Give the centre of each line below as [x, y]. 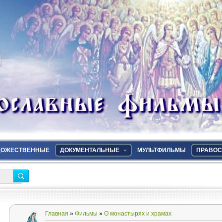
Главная [57, 214]
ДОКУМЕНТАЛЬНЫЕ [90, 150]
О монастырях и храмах [138, 214]
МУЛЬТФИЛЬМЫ [162, 150]
